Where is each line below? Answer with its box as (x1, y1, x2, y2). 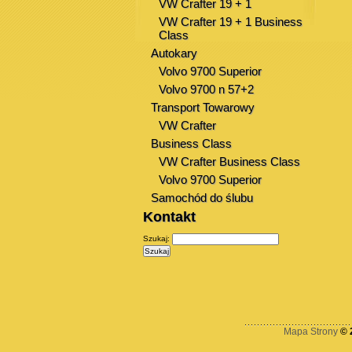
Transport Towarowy (151, 101, 255, 114)
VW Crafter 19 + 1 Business (159, 15, 302, 28)
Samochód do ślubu (151, 191, 253, 204)
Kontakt (143, 209, 196, 225)
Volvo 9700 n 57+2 (159, 82, 254, 96)
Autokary (151, 46, 197, 60)
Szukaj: (143, 234, 170, 244)
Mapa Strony (284, 326, 338, 337)
